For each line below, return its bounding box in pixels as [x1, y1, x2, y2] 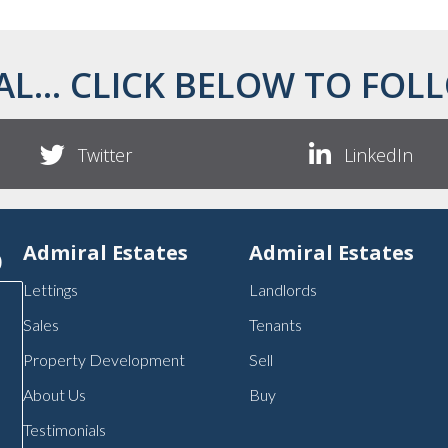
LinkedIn [344, 142, 414, 167]
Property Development [23, 349, 186, 369]
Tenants [248, 314, 302, 334]
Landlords [248, 279, 317, 299]
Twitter [78, 142, 133, 167]
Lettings [23, 279, 79, 299]
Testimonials [23, 419, 107, 439]
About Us [23, 384, 87, 404]
